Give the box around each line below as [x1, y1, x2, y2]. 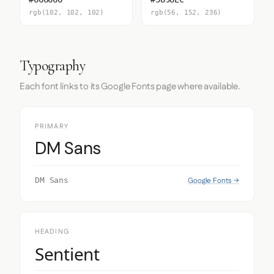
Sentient [35, 242, 100, 265]
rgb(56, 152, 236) [150, 9, 222, 17]
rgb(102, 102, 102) [29, 9, 105, 17]
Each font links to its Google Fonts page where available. [20, 80, 240, 93]
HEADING [35, 227, 69, 237]
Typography [20, 57, 86, 75]
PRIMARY [35, 122, 68, 131]
